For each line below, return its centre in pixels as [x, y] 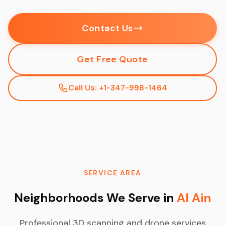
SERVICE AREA [113, 173]
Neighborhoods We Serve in [95, 198]
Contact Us [107, 28]
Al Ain [194, 198]
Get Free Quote [113, 59]
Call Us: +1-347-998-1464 [118, 88]
